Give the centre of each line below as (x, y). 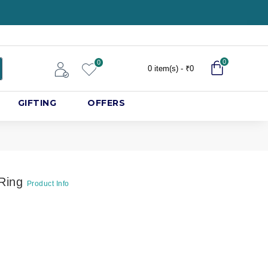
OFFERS (106, 103)
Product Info (48, 184)
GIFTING (37, 103)
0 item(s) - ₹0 (171, 68)
